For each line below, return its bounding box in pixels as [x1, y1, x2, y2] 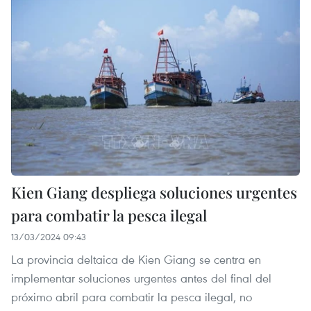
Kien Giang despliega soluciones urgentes [11, 182, 297, 203]
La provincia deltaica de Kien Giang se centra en [11, 251, 261, 268]
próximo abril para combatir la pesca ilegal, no [11, 289, 252, 305]
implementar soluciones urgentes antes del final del [11, 270, 271, 287]
